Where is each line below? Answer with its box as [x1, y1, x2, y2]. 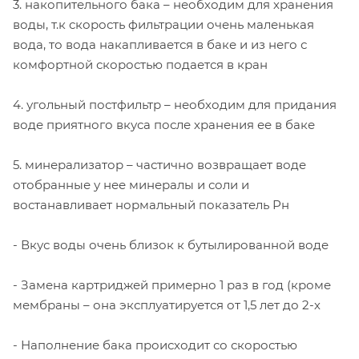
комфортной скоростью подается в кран [13, 57, 268, 72]
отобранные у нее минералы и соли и [13, 177, 249, 192]
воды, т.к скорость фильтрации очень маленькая [13, 17, 314, 32]
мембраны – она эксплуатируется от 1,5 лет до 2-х [13, 297, 321, 313]
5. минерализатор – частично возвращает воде [13, 157, 306, 172]
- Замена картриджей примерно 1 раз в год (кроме [13, 277, 331, 292]
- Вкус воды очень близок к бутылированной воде [13, 237, 329, 252]
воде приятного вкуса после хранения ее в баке [13, 117, 315, 132]
